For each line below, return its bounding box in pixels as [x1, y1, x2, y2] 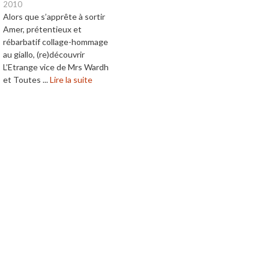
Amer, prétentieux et [3, 24, 82, 35]
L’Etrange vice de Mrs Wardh [3, 62, 109, 73]
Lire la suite [50, 74, 92, 85]
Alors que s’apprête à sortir [3, 11, 105, 22]
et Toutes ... [3, 74, 50, 85]
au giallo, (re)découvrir [3, 49, 85, 60]
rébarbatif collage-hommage [3, 37, 108, 47]
